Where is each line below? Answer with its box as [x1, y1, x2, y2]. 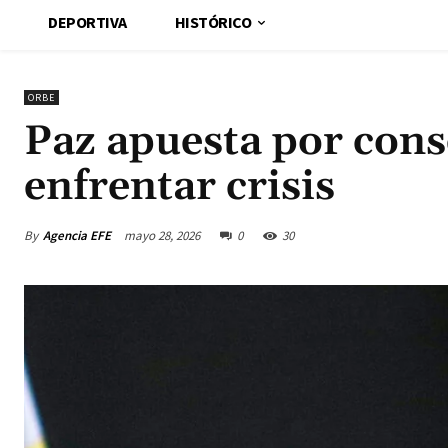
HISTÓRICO [174, 12, 251, 33]
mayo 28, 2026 [124, 227, 200, 245]
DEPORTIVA [48, 12, 127, 33]
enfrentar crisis [24, 161, 335, 214]
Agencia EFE [43, 226, 111, 244]
